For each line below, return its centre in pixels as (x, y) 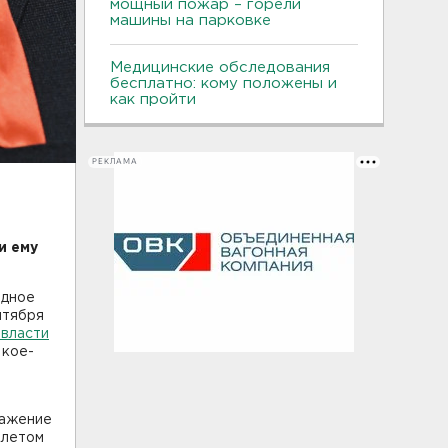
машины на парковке (190, 20)
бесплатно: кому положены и (223, 83)
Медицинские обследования (220, 67)
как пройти (153, 99)
